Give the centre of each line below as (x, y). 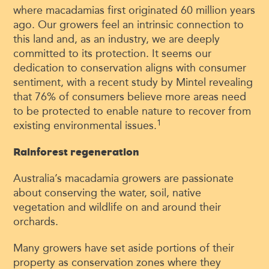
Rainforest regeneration (77, 152)
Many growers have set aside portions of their (124, 248)
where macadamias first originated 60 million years (134, 11)
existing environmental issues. (85, 126)
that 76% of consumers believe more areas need (130, 97)
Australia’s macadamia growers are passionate (124, 179)
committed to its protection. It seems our (113, 54)
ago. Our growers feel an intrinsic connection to (129, 25)
